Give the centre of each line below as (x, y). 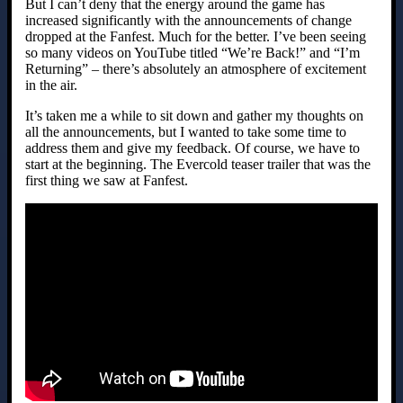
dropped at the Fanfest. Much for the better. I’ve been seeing (196, 36)
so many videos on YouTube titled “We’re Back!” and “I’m (193, 52)
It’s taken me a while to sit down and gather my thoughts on (194, 115)
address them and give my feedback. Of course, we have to (193, 148)
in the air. (51, 85)
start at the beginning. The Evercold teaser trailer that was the (198, 164)
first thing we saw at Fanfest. (107, 180)
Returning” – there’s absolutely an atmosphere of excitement (196, 68)
